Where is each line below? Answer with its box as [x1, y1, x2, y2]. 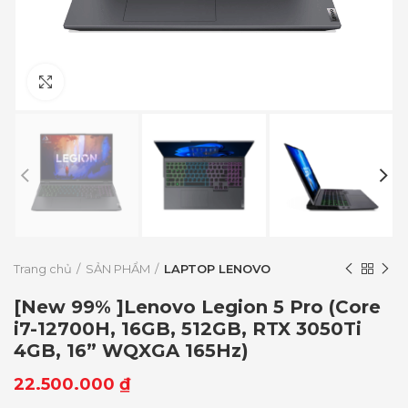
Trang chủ [14, 261, 72, 277]
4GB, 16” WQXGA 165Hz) [14, 340, 249, 362]
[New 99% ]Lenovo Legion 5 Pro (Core [14, 296, 381, 319]
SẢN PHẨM [86, 261, 150, 277]
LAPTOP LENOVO [164, 261, 270, 277]
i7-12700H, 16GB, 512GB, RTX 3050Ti [14, 318, 362, 341]
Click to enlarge [64, 75, 166, 89]
